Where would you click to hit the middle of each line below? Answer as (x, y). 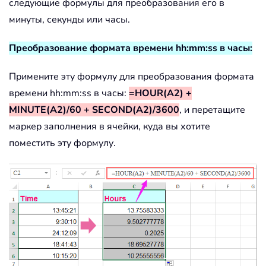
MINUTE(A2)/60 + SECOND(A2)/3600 (94, 110)
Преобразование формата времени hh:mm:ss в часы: (131, 48)
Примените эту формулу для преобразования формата (132, 76)
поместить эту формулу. (62, 143)
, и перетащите (212, 110)
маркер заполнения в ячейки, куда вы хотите (110, 126)
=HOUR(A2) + (160, 93)
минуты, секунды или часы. (69, 19)
